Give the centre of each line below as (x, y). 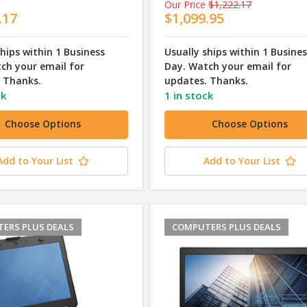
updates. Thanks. (206, 81)
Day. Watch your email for (228, 66)
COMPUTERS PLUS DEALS (226, 227)
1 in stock (188, 96)
